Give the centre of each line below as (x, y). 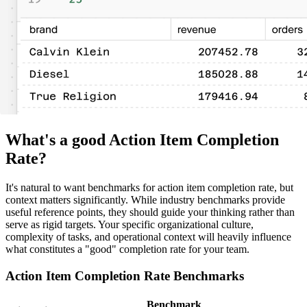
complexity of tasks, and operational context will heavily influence (148, 237)
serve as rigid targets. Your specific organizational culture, (130, 225)
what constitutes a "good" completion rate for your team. (127, 249)
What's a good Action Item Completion (142, 140)
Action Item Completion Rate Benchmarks (125, 275)
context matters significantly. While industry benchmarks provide (145, 200)
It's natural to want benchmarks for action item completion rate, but (149, 188)
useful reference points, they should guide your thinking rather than (150, 212)
